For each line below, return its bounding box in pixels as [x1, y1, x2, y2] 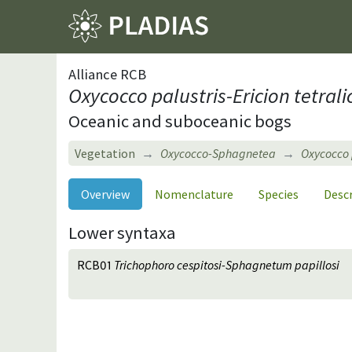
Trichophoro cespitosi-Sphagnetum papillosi [114, 256, 340, 273]
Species [258, 185, 299, 202]
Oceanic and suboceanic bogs [68, 109, 291, 132]
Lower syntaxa [68, 221, 176, 244]
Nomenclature [155, 185, 233, 202]
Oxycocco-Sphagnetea [160, 145, 276, 161]
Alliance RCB [68, 64, 146, 83]
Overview [81, 185, 130, 202]
